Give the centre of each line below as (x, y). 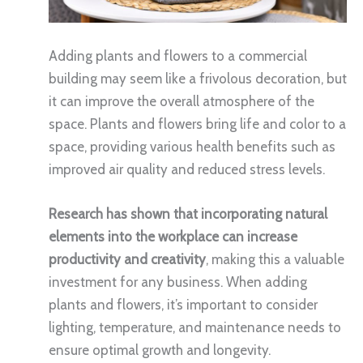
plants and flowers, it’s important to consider (183, 305)
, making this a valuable (275, 260)
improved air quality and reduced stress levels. (187, 170)
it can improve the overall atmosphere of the (181, 102)
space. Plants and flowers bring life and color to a (197, 124)
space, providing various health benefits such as (192, 147)
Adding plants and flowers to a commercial (178, 56)
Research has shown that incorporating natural (188, 214)
